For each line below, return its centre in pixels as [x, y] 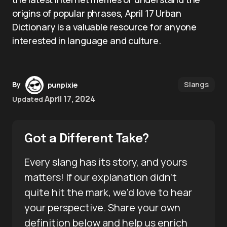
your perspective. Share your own [102, 207]
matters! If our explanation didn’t [101, 177]
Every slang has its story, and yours [106, 162]
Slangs [196, 84]
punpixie [63, 85]
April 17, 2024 [70, 99]
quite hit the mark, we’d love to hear [108, 192]
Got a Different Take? [87, 139]
